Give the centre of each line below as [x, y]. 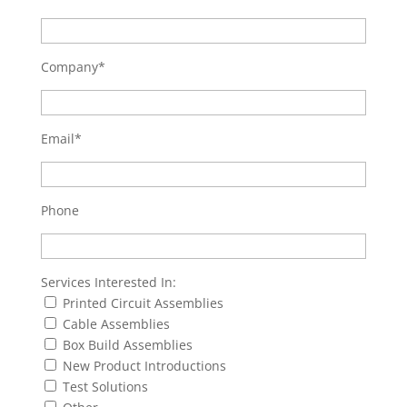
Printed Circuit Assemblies [143, 303]
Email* [61, 139]
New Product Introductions [144, 366]
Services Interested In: [108, 282]
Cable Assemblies [116, 324]
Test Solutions [105, 387]
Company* [73, 67]
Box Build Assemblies [127, 345]
